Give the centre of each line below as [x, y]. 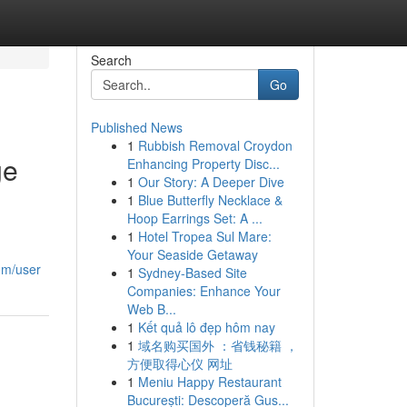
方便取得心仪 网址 [179, 363]
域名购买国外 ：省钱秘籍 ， [218, 345]
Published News [136, 127]
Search [111, 60]
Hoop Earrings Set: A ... [194, 218]
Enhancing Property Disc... [203, 164]
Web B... [151, 309]
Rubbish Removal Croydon [215, 145]
